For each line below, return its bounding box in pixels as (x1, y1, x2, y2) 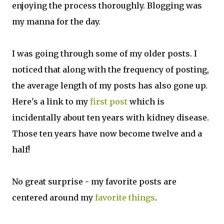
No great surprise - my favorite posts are (12, 176, 176, 186)
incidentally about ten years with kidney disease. (12, 112, 209, 122)
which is (127, 96, 164, 106)
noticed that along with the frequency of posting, (12, 64, 209, 74)
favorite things (95, 192, 155, 202)
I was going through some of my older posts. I (12, 48, 197, 58)
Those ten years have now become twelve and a (12, 128, 202, 138)
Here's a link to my (12, 96, 90, 106)
